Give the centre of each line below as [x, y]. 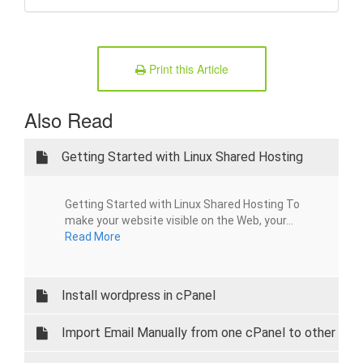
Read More [93, 237]
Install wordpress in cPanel [139, 295]
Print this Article [187, 69]
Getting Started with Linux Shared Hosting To [182, 204]
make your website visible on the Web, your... [179, 220]
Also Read [68, 120]
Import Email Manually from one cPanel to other [199, 333]
